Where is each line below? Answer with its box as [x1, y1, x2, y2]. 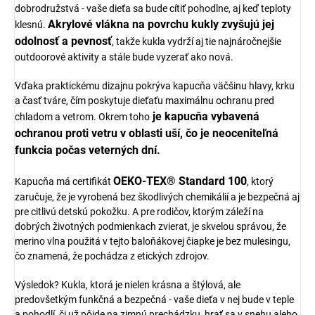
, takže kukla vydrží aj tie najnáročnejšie [112, 36, 281, 47]
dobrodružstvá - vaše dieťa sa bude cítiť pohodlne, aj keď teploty [15, 3, 291, 14]
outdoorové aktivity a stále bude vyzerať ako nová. [15, 51, 233, 63]
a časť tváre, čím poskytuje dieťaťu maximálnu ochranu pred [15, 95, 274, 106]
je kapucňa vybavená [150, 110, 259, 123]
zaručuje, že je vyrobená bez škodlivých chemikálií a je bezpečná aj [15, 191, 300, 202]
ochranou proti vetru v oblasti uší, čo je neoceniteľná [15, 127, 278, 140]
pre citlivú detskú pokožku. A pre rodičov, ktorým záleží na [15, 206, 264, 217]
